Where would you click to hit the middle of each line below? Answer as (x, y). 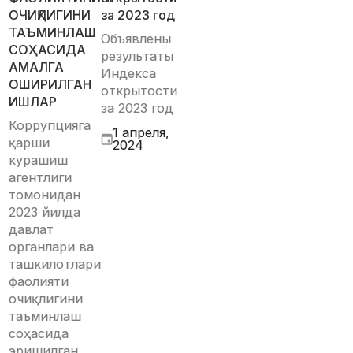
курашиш (39, 160)
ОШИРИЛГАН (50, 84)
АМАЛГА (37, 67)
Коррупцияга (50, 125)
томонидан (45, 195)
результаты (137, 56)
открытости (139, 91)
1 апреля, (141, 132)
